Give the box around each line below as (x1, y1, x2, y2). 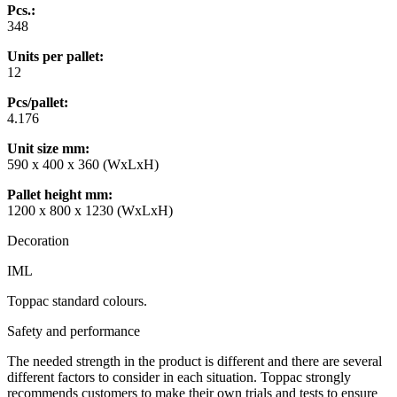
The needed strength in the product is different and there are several (7, 353, 382, 369)
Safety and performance (7, 323, 140, 339)
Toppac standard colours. (7, 292, 147, 308)
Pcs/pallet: (7, 94, 68, 110)
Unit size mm (7, 140, 85, 156)
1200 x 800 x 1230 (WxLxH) (7, 202, 173, 218)
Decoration (7, 232, 69, 248)
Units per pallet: (7, 48, 104, 64)
